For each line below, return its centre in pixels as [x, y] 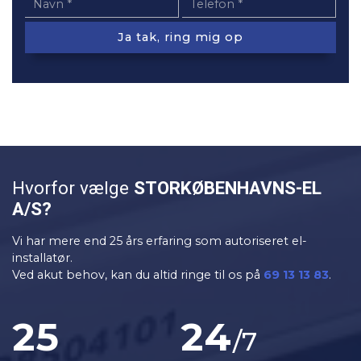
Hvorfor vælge [73, 189]
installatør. [42, 258]
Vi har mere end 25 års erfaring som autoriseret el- [160, 241]
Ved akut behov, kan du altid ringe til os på [138, 275]
